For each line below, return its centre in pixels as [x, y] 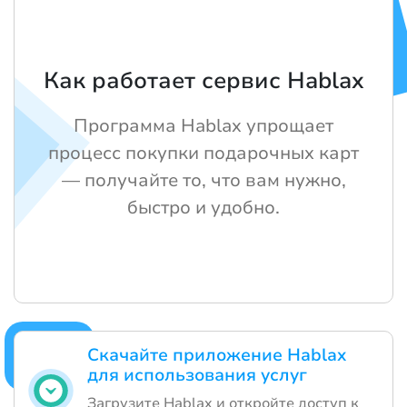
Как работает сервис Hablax [203, 80]
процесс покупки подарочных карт [203, 153]
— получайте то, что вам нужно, [203, 180]
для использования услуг [197, 375]
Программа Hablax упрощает [203, 125]
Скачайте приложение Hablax [217, 355]
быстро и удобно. [203, 207]
